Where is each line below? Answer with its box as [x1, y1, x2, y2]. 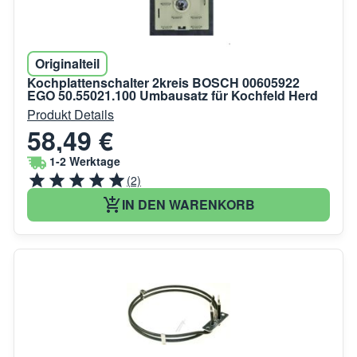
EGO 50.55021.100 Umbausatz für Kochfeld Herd [27, 85, 318, 104]
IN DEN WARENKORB [121, 194, 255, 214]
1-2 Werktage [49, 153, 120, 170]
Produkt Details [27, 104, 114, 124]
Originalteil [35, 53, 100, 73]
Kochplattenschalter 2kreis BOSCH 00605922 [27, 73, 300, 92]
